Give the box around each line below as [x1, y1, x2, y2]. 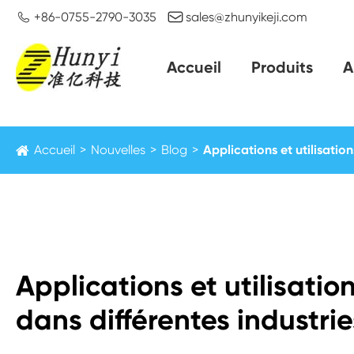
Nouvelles [91, 142, 145, 157]
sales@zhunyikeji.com [186, 9, 307, 24]
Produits [251, 58, 314, 77]
